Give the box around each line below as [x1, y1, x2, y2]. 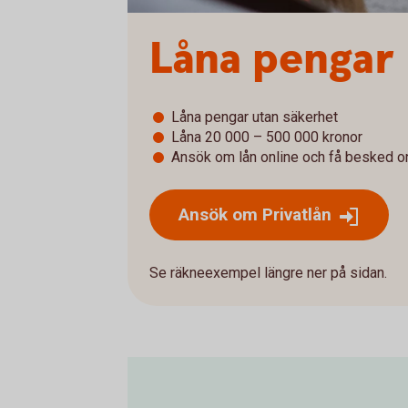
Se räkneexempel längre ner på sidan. [149, 264, 387, 281]
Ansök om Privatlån [178, 204, 331, 225]
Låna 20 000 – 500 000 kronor [171, 128, 362, 146]
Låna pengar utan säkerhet [171, 108, 338, 126]
